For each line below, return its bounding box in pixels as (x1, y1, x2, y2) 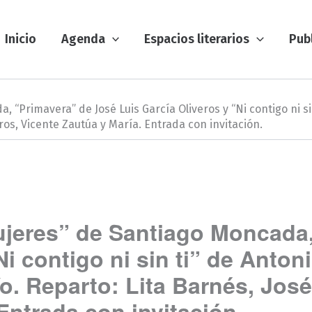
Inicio (4, 31, 36, 47)
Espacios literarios (144, 31, 250, 47)
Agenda (61, 31, 105, 47)
